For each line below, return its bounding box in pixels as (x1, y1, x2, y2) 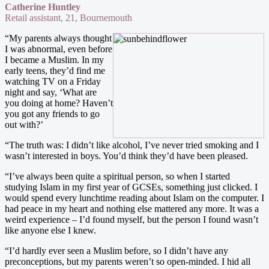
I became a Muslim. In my (5, 54, 104, 65)
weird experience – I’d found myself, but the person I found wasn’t (5, 214, 258, 225)
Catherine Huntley (5, 1, 80, 12)
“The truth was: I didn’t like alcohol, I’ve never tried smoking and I (5, 139, 259, 150)
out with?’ (5, 119, 43, 130)
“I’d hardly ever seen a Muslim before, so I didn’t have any (5, 245, 228, 256)
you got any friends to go (5, 108, 100, 119)
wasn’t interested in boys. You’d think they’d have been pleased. (5, 150, 248, 161)
